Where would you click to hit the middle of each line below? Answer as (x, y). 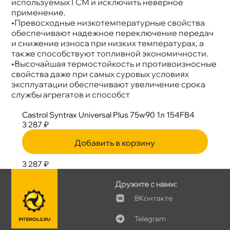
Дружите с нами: (146, 184)
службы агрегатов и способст (71, 94)
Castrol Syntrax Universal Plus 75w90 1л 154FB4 (108, 114)
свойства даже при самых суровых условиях (100, 74)
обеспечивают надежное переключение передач (113, 33)
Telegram (150, 218)
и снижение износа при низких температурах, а (108, 43)
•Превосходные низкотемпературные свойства (108, 22)
